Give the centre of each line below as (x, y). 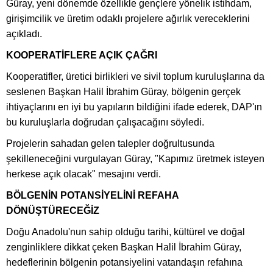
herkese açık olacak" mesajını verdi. (83, 174)
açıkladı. (24, 34)
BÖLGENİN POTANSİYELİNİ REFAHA (92, 196)
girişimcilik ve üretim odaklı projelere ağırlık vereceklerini (128, 19)
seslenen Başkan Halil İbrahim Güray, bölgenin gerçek (123, 92)
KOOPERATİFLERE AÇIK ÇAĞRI (82, 55)
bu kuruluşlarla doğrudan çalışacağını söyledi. (105, 122)
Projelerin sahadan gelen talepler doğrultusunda (110, 144)
